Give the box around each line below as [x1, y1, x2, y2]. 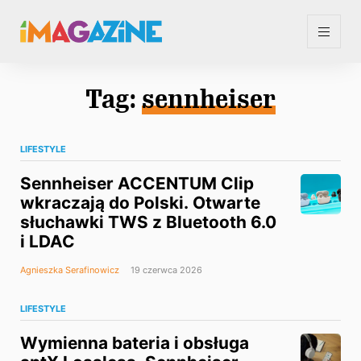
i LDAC [20, 231, 75, 252]
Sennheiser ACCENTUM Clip [20, 173, 254, 194]
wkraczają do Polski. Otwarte [20, 193, 260, 214]
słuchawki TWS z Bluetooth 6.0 [20, 212, 276, 233]
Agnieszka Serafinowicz [20, 264, 119, 276]
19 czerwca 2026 [128, 264, 202, 276]
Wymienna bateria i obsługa [20, 333, 249, 354]
